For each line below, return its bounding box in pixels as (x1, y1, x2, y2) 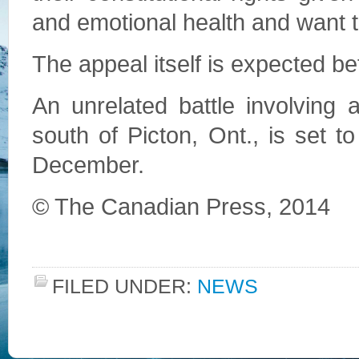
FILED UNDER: (52, 276, 197, 297)
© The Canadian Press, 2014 (32, 194, 330, 220)
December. (32, 152, 144, 178)
